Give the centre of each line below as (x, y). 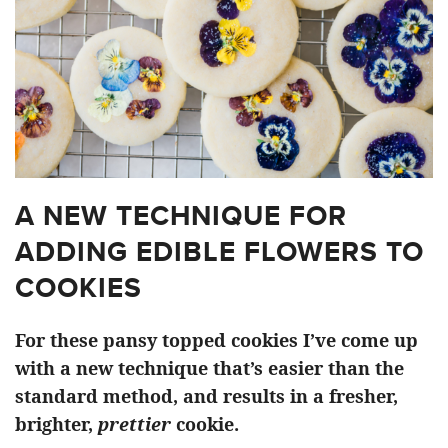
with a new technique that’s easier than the (209, 367)
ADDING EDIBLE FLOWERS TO (219, 251)
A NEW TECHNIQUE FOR (181, 215)
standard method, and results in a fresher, (206, 395)
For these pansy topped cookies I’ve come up (216, 339)
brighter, (56, 423)
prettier (134, 423)
